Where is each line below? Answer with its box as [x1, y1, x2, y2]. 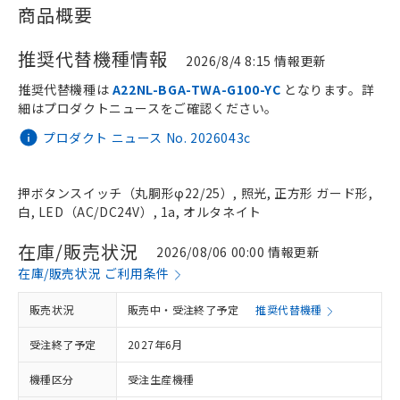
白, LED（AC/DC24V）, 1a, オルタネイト [18, 203, 262, 221]
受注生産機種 [128, 371, 195, 387]
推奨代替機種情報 [18, 46, 168, 71]
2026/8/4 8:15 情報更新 [186, 52, 327, 70]
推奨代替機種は [18, 80, 112, 98]
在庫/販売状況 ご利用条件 [18, 264, 170, 282]
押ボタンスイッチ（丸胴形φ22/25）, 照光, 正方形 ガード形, [18, 184, 373, 202]
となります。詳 [280, 80, 375, 98]
